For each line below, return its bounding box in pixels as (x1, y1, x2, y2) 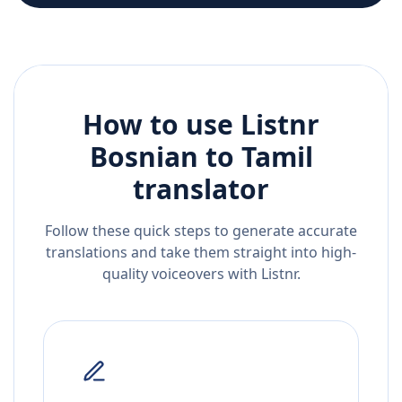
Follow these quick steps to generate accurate (45, 221, 357, 241)
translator (133, 170, 269, 208)
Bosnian (89, 138, 198, 176)
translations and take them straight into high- (46, 242, 356, 263)
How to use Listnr (83, 106, 319, 144)
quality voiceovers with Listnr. (101, 264, 301, 284)
